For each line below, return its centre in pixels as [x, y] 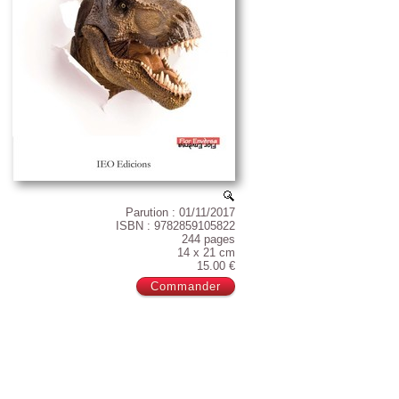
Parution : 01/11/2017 [180, 212]
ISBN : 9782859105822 [175, 226]
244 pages [208, 239]
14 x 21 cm [206, 252]
